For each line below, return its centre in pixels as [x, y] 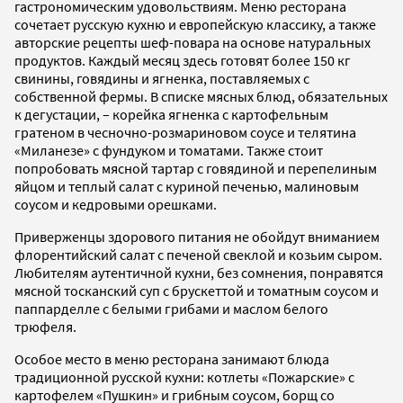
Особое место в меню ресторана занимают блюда [172, 358]
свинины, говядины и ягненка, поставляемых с [162, 78]
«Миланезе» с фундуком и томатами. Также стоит [169, 150]
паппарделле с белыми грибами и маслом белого [171, 308]
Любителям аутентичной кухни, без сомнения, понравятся [199, 272]
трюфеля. [45, 326]
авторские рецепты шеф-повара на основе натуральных [193, 42]
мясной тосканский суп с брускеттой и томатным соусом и [197, 290]
